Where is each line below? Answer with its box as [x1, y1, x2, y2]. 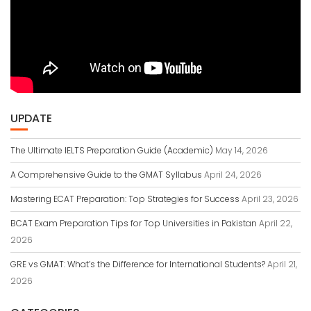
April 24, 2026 [204, 169, 262, 180]
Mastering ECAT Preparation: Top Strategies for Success [10, 193, 239, 205]
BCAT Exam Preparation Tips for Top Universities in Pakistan [10, 217, 257, 229]
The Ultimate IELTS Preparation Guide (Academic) [10, 144, 213, 156]
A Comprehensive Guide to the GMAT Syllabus [10, 169, 202, 180]
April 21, [267, 258, 297, 270]
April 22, [259, 217, 292, 229]
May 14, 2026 [215, 144, 268, 156]
